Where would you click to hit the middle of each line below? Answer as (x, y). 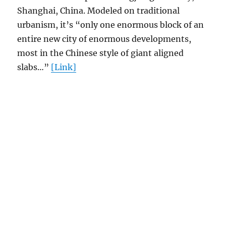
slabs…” (34, 67)
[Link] (64, 67)
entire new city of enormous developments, (104, 39)
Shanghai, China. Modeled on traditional (99, 11)
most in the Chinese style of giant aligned (101, 53)
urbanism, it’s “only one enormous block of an (111, 25)
